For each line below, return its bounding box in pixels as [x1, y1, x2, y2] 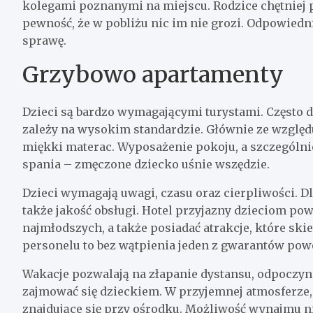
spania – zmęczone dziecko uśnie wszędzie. [22, 156, 270, 171]
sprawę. [22, 33, 66, 48]
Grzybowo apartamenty [22, 60, 284, 89]
